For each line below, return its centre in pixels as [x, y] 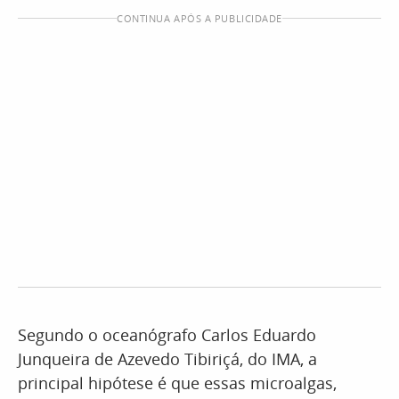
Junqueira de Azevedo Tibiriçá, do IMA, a [167, 359]
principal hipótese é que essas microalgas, [177, 383]
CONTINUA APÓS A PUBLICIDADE [199, 18]
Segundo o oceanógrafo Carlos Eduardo [167, 335]
